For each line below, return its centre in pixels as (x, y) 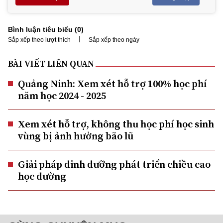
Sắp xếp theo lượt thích (39, 40)
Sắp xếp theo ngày (114, 40)
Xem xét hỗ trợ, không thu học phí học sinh (116, 124)
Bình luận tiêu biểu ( (43, 29)
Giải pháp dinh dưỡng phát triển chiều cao (114, 164)
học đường (42, 176)
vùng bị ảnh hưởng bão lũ (76, 136)
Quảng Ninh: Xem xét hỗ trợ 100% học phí (112, 84)
